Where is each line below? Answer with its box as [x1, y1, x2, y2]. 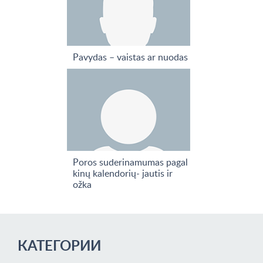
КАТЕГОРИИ [18, 235, 101, 255]
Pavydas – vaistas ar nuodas [73, 50, 188, 63]
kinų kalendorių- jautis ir [73, 167, 173, 180]
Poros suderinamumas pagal [73, 156, 188, 168]
